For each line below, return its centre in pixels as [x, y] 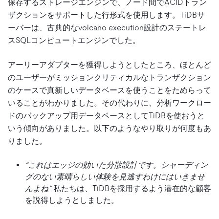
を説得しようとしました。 [72, 200]
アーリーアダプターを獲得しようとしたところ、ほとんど [109, 65]
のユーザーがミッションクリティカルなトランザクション [109, 77]
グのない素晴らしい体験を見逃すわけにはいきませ [115, 176]
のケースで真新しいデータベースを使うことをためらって [109, 90]
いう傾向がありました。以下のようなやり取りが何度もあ [109, 128]
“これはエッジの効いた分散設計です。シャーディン [116, 165]
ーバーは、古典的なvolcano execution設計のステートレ [107, 27]
